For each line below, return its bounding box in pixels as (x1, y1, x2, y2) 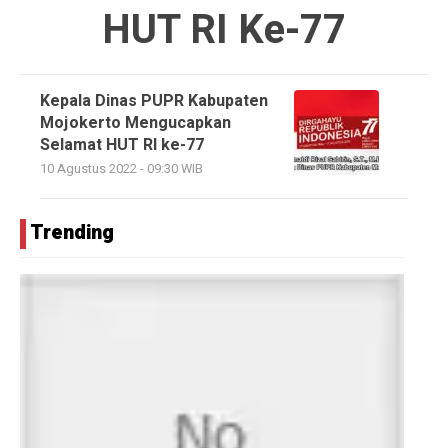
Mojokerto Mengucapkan (40, 110, 231, 135)
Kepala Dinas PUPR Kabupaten (40, 88, 268, 113)
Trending (30, 217, 114, 247)
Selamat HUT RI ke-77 (40, 132, 204, 157)
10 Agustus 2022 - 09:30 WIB (40, 159, 203, 178)
